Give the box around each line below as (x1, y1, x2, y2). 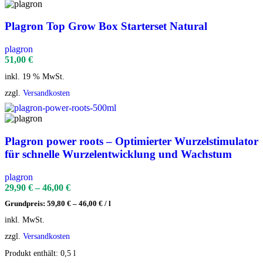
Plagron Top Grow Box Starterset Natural (5, 20, 207, 33)
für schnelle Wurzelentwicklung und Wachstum (5, 148, 232, 161)
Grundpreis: (5, 200, 47, 208)
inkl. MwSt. (5, 215, 45, 225)
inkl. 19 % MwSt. (5, 72, 65, 82)
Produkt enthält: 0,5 (5, 248, 73, 258)
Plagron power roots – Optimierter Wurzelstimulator (5, 135, 258, 148)
